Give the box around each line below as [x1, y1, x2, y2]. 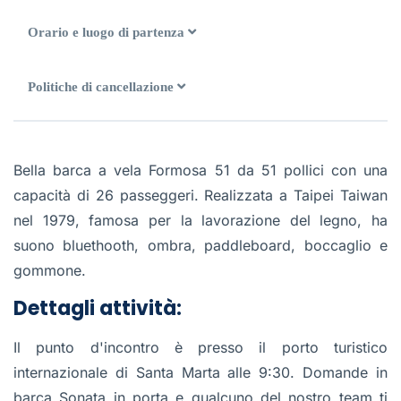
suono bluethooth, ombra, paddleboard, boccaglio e [13, 236, 388, 255]
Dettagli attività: [13, 294, 182, 323]
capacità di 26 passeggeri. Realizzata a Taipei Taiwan [13, 186, 388, 205]
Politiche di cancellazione [28, 80, 174, 95]
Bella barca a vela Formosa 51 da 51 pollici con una [13, 161, 388, 180]
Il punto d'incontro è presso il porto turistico [13, 338, 388, 357]
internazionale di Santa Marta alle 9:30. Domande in [13, 363, 388, 382]
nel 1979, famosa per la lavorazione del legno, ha [13, 211, 388, 230]
